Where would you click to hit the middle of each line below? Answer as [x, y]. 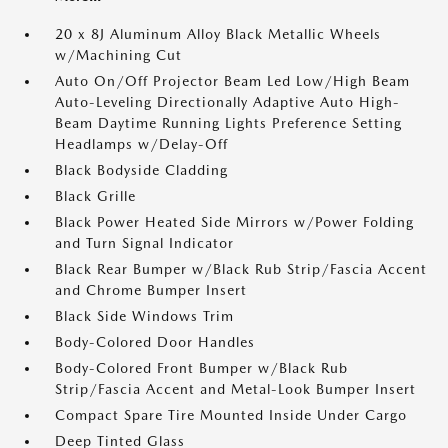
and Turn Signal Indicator [144, 243]
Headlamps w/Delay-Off [141, 144]
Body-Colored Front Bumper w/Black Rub [201, 368]
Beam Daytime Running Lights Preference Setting [228, 123]
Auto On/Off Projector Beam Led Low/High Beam [232, 81]
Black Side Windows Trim [144, 316]
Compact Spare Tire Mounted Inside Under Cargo [231, 415]
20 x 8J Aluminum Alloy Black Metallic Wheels [218, 34]
